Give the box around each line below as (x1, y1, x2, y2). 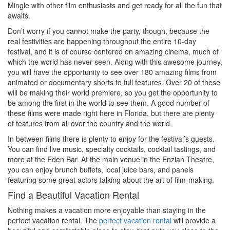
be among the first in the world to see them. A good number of (8, 97, 209, 108)
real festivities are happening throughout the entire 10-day (8, 35, 196, 46)
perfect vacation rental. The (8, 215, 99, 225)
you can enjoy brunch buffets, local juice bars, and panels (8, 164, 194, 175)
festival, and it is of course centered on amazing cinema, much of (8, 46, 219, 56)
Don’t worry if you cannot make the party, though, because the (8, 25, 209, 36)
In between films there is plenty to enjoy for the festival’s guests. (8, 133, 215, 144)
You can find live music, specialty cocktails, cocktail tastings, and (8, 143, 216, 154)
